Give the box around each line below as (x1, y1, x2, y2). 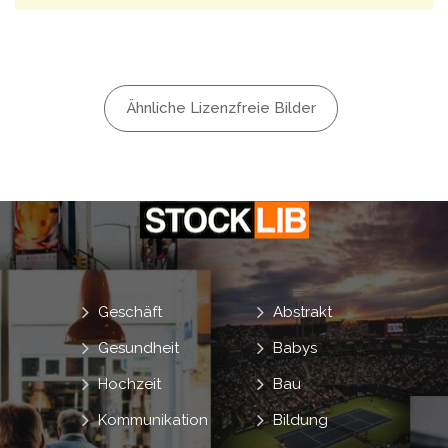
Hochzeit (97, 374, 161, 393)
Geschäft (97, 302, 162, 321)
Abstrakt (273, 302, 333, 321)
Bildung (273, 410, 329, 429)
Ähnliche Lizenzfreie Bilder (126, 99, 316, 117)
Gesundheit (97, 338, 179, 357)
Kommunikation (97, 410, 208, 429)
